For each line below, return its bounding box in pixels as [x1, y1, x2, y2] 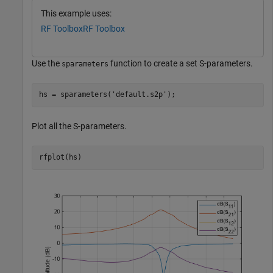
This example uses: [41, 9, 112, 19]
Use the [32, 58, 62, 68]
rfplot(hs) [38, 153, 82, 162]
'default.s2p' [111, 90, 167, 99]
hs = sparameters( [38, 90, 112, 99]
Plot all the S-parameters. [32, 121, 127, 131]
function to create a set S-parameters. [108, 58, 253, 68]
